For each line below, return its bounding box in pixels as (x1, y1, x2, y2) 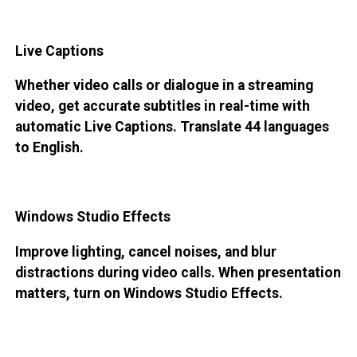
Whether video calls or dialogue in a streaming (14, 77, 313, 94)
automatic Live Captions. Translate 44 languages (14, 119, 329, 135)
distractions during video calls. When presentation (14, 265, 341, 281)
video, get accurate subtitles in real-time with (14, 98, 310, 115)
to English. (14, 139, 84, 156)
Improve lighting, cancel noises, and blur (14, 244, 277, 261)
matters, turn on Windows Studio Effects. (14, 285, 283, 302)
